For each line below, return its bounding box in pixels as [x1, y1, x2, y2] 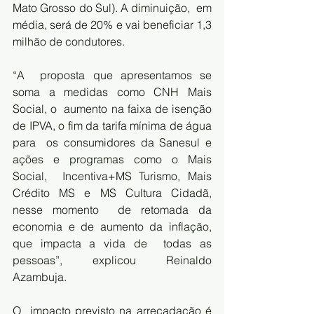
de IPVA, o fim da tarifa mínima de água [13, 118, 212, 133]
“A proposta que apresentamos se [13, 68, 212, 83]
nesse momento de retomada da [13, 203, 212, 217]
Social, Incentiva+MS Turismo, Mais [13, 169, 212, 184]
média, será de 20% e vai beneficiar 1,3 [13, 18, 212, 32]
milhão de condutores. [13, 34, 139, 49]
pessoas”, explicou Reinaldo [13, 253, 212, 268]
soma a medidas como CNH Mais [13, 85, 212, 100]
